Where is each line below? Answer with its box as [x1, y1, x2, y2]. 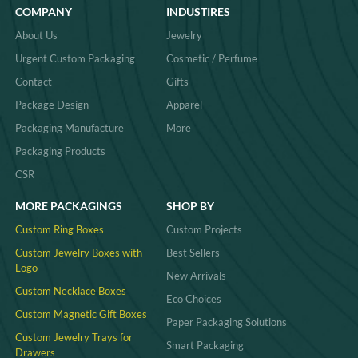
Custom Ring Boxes [14, 222, 104, 236]
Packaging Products [14, 145, 105, 158]
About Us [14, 29, 58, 42]
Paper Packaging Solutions [165, 315, 287, 328]
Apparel [165, 98, 202, 112]
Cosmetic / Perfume [165, 52, 257, 66]
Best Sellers [165, 245, 220, 259]
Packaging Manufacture [14, 121, 124, 135]
